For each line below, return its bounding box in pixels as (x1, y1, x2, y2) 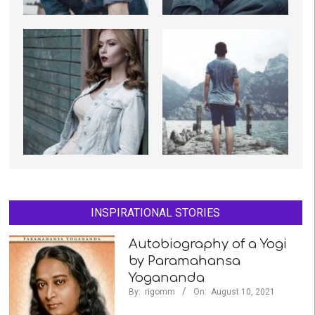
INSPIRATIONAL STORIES (91, 205, 221, 219)
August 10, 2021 (210, 286, 275, 297)
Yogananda (128, 270, 205, 285)
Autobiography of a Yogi (128, 236, 287, 251)
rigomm (144, 286, 175, 297)
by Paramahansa (128, 253, 240, 268)
